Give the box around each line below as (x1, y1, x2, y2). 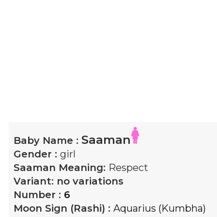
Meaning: (56, 161, 108, 173)
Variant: (14, 175, 57, 187)
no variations (57, 175, 124, 187)
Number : (14, 188, 64, 201)
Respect (108, 161, 148, 173)
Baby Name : (14, 134, 81, 146)
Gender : (14, 148, 60, 160)
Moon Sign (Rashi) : (14, 202, 113, 214)
